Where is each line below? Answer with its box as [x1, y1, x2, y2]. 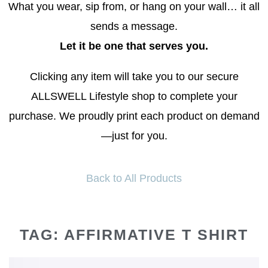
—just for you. [100, 130, 167, 142]
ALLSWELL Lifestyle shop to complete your [31, 90, 237, 103]
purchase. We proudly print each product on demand [8, 110, 260, 123]
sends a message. [90, 20, 178, 33]
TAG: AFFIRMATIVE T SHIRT [20, 226, 248, 243]
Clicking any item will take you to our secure [29, 71, 239, 83]
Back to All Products [86, 172, 182, 185]
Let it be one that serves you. [60, 40, 208, 53]
